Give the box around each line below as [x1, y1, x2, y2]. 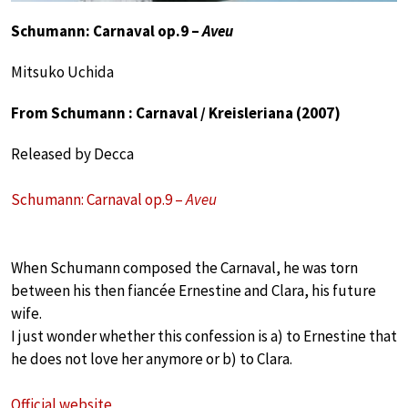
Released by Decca [11, 144, 134, 165]
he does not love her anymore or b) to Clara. [11, 349, 292, 370]
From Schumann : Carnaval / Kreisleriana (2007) [11, 103, 341, 124]
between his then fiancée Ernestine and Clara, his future [11, 280, 376, 301]
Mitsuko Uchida [11, 62, 114, 83]
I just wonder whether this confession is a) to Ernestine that [11, 326, 397, 347]
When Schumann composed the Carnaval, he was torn [11, 258, 358, 279]
